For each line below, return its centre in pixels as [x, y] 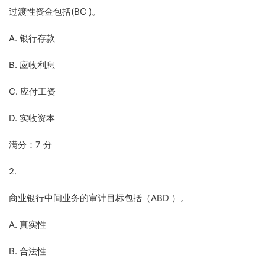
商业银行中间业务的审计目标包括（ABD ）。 [99, 198]
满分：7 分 [30, 145]
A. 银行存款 [32, 38]
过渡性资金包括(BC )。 [55, 12]
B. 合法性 [28, 251]
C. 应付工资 [32, 91]
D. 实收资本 [32, 118]
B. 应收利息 [32, 65]
